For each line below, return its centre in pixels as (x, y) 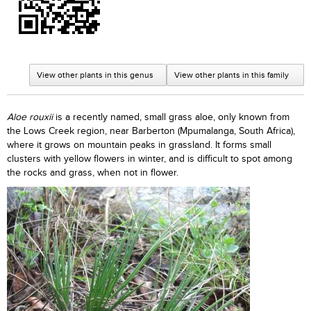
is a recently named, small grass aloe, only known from (173, 117)
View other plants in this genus (95, 75)
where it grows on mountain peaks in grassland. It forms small (139, 145)
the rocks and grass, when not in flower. (93, 173)
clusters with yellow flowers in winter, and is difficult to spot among (150, 159)
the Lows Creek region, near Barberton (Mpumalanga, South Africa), (151, 131)
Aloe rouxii (31, 117)
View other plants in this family (232, 75)
